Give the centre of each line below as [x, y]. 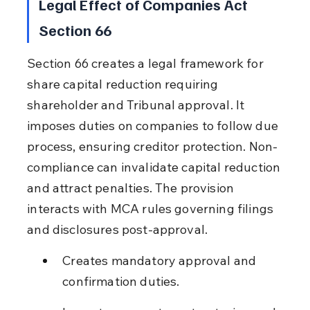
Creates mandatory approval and [161, 260]
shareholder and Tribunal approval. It [137, 104]
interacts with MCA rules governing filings [152, 208]
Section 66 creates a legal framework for [147, 63]
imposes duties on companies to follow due [154, 125]
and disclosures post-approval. [118, 229]
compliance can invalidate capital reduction [155, 167]
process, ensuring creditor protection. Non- [153, 146]
